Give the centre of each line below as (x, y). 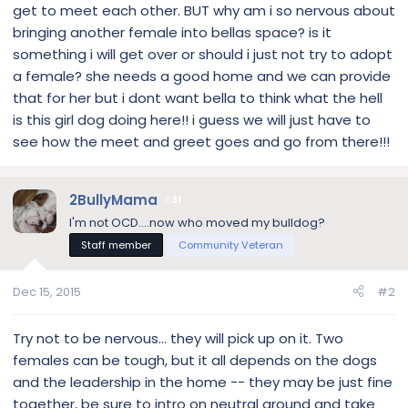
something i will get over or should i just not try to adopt (203, 54)
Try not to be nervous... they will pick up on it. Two (178, 338)
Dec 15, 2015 (47, 291)
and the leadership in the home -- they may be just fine (203, 382)
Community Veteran (231, 245)
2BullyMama (113, 199)
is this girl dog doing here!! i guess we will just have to (192, 119)
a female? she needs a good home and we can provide (202, 76)
